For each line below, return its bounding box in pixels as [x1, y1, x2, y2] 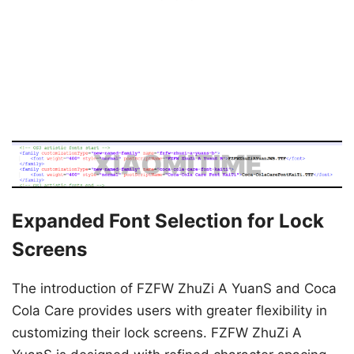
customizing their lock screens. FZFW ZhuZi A [12, 325, 302, 341]
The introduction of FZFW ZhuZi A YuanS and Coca [12, 281, 337, 297]
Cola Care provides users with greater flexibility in [12, 303, 327, 319]
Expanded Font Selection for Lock [12, 209, 324, 233]
